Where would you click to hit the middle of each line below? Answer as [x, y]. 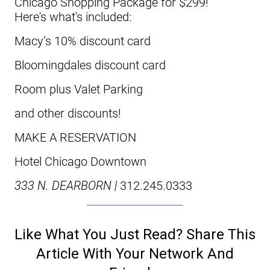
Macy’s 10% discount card [83, 41]
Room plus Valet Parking [82, 89]
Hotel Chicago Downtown [80, 161]
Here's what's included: [73, 17]
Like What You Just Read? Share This [135, 234]
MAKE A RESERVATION [75, 137]
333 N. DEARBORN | [67, 185]
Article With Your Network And [135, 253]
